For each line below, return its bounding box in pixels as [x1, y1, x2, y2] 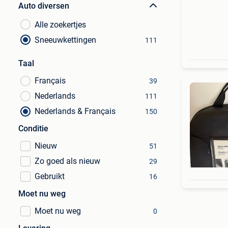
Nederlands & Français [35, 106, 116, 116]
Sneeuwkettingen [35, 35, 96, 45]
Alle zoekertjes [35, 20, 86, 30]
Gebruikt [35, 172, 65, 181]
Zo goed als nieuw [35, 156, 100, 166]
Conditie [18, 124, 48, 133]
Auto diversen [18, 1, 69, 11]
